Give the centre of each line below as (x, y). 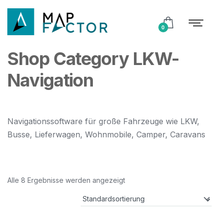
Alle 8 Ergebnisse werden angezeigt (66, 180)
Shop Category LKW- (93, 59)
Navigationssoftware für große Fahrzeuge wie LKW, (103, 121)
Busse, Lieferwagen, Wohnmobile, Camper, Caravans (106, 134)
